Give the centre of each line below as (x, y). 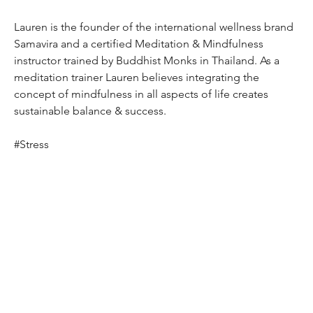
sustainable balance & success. (90, 111)
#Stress (31, 145)
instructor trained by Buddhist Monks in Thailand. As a (147, 61)
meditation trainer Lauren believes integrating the (137, 78)
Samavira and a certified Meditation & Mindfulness (139, 44)
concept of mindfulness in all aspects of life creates (141, 94)
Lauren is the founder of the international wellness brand (154, 27)
